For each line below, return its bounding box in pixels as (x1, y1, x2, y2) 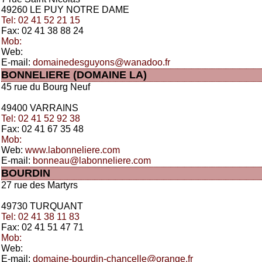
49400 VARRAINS (1, 103, 78, 113)
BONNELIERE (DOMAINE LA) (1, 69, 147, 81)
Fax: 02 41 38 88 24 (1, 26, 84, 36)
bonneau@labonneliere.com (33, 156, 151, 166)
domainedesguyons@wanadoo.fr (33, 57, 170, 67)
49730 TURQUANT (1, 201, 83, 211)
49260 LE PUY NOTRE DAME (1, 5, 129, 15)
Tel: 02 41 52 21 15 (1, 15, 80, 25)
